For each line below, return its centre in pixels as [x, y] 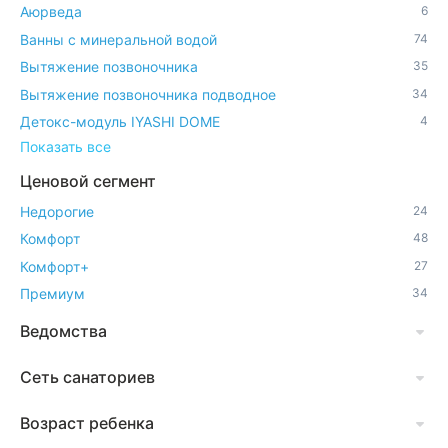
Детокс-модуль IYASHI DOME [120, 122]
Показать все [65, 147]
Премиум [52, 294]
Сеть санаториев [87, 377]
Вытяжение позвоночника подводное [148, 94]
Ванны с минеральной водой [118, 39]
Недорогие [57, 211]
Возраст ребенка [87, 423]
